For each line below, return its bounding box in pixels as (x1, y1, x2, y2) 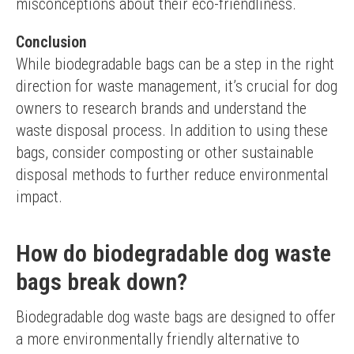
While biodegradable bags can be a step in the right (16, 55, 334, 73)
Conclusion (16, 32, 87, 51)
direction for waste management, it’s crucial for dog (16, 77, 337, 96)
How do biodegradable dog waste (16, 239, 331, 267)
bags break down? (16, 268, 187, 296)
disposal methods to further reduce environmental (16, 165, 329, 184)
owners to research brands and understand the (16, 99, 307, 118)
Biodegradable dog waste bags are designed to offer (16, 307, 336, 326)
